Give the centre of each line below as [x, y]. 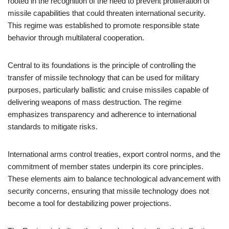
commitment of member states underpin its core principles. [106, 166]
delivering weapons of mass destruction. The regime [95, 102]
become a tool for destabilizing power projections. [89, 203]
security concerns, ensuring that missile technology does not [108, 191]
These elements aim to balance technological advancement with [114, 179]
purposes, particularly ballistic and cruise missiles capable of [108, 90]
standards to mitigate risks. [53, 127]
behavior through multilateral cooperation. [76, 38]
